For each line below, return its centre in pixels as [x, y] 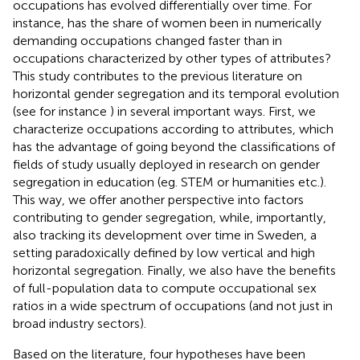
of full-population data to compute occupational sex [165, 288]
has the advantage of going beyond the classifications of [174, 146]
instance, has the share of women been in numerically [167, 22]
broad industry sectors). [80, 323]
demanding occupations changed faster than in [147, 40]
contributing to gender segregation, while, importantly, [170, 217]
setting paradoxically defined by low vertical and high [164, 252]
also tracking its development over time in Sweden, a [165, 235]
